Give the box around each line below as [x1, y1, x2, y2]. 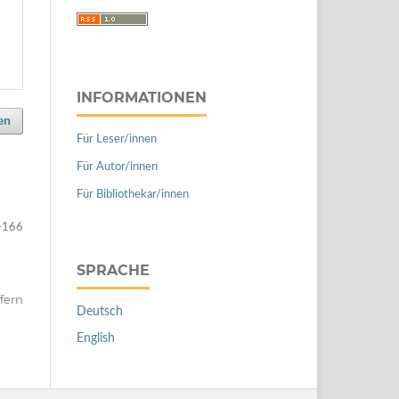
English [77, 331, 115, 345]
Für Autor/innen [77, 160, 158, 173]
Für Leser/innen [77, 133, 157, 145]
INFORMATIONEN [77, 88, 207, 106]
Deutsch [77, 305, 123, 318]
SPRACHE [77, 261, 150, 279]
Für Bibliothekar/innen [77, 188, 189, 200]
